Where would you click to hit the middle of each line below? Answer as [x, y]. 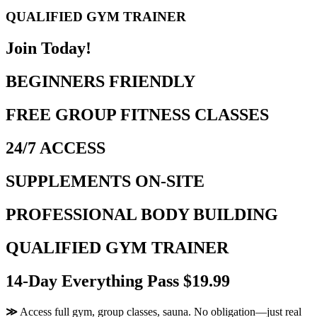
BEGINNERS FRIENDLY [100, 82]
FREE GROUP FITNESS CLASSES [137, 115]
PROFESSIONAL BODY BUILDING [142, 214]
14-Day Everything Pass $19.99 [118, 281]
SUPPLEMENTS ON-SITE [105, 181]
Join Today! [48, 48]
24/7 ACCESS [56, 148]
